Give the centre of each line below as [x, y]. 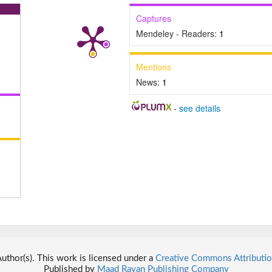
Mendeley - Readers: [177, 34]
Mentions [153, 67]
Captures [153, 19]
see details [200, 108]
